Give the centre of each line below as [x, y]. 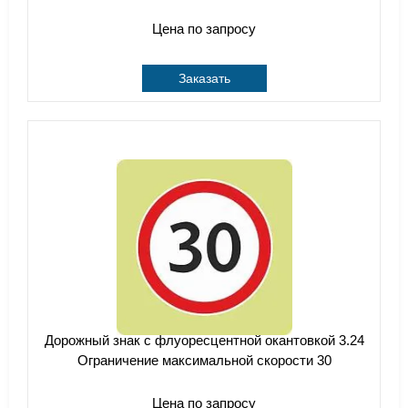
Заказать [204, 78]
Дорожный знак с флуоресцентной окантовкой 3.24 [204, 340]
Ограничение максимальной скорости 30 [204, 360]
